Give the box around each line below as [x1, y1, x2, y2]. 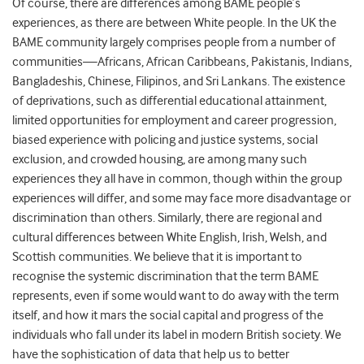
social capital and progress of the [149, 308, 323, 323]
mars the [100, 308, 147, 323]
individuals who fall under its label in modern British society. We [12, 327, 341, 343]
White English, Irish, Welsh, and [167, 230, 327, 245]
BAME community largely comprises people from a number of [12, 35, 336, 50]
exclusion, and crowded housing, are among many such [12, 152, 307, 167]
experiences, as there [12, 15, 123, 31]
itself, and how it [12, 308, 97, 323]
